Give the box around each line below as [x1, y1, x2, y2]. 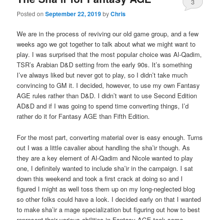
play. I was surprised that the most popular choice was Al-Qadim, [17, 50, 202, 59]
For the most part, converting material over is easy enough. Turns [17, 132, 203, 142]
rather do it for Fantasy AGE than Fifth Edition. [17, 111, 150, 121]
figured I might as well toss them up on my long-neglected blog [17, 184, 195, 193]
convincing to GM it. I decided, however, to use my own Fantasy [17, 81, 200, 90]
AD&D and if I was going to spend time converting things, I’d [17, 101, 189, 111]
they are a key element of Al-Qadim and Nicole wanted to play [17, 153, 193, 163]
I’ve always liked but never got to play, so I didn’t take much [17, 70, 188, 80]
